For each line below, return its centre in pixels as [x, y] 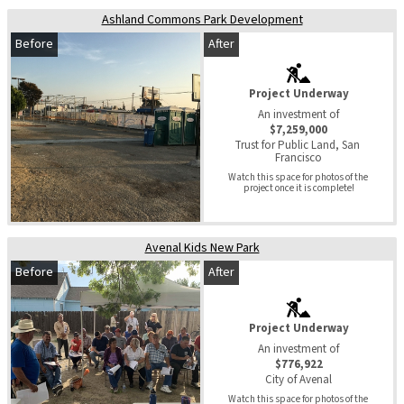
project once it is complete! [298, 188]
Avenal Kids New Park [202, 248]
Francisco [298, 157]
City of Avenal [298, 379]
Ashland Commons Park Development [202, 19]
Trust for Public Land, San [298, 145]
